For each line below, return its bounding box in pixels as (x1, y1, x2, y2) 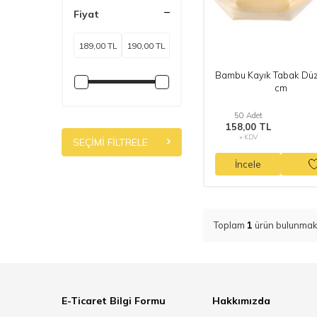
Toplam (214, 219, 247, 231)
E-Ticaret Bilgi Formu (62, 294, 166, 307)
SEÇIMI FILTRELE (73, 136, 148, 149)
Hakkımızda (212, 294, 270, 307)
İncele (235, 158, 261, 170)
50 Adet (234, 110, 263, 120)
